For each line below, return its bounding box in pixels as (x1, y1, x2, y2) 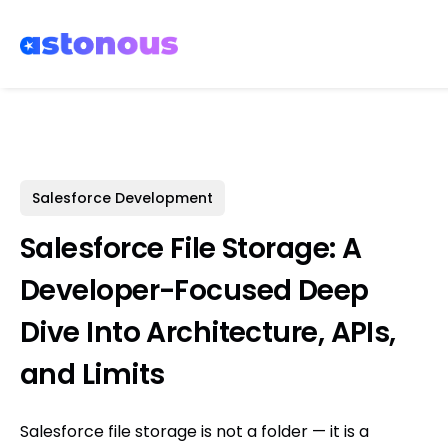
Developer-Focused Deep (20, 271, 369, 310)
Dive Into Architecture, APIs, (20, 313, 396, 352)
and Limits (20, 355, 165, 394)
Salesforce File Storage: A (20, 229, 362, 268)
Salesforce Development (32, 188, 213, 208)
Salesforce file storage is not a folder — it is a (20, 420, 369, 443)
